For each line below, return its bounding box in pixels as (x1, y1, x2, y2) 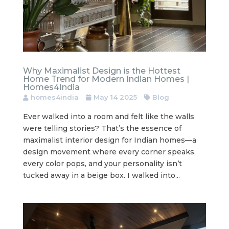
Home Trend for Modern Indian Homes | (22, 74, 189, 84)
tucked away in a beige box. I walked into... (22, 170, 180, 180)
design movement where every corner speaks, (22, 147, 196, 156)
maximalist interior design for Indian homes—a (22, 135, 196, 145)
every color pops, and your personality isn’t (22, 158, 182, 168)
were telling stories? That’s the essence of (22, 123, 181, 133)
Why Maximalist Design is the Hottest (22, 65, 180, 76)
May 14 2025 (93, 93, 137, 101)
